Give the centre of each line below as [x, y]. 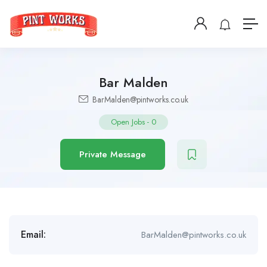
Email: [33, 235]
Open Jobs [128, 122]
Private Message [113, 154]
